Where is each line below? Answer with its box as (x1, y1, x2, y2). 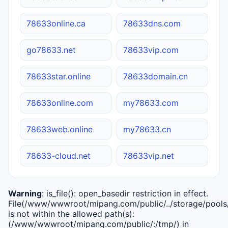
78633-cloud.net (26, 150, 91, 161)
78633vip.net (123, 150, 174, 161)
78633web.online (26, 124, 93, 134)
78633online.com (26, 97, 93, 108)
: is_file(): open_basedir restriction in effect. (42, 188, 208, 198)
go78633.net (26, 44, 76, 55)
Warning (8, 188, 42, 198)
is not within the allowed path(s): (8, 208, 134, 219)
